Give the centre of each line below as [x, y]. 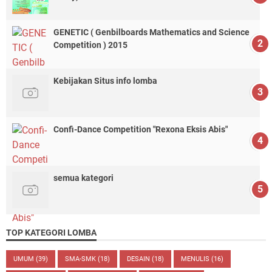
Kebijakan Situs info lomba [105, 81]
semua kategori [83, 178]
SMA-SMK [81, 259]
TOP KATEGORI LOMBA [51, 233]
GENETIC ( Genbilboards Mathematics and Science [151, 32]
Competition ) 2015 [90, 45]
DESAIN [139, 259]
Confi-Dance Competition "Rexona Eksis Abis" [141, 130]
